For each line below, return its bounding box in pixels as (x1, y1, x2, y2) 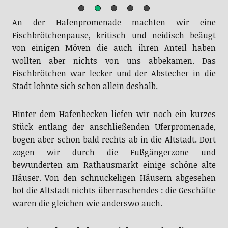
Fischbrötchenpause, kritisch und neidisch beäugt (12, 30, 216, 41)
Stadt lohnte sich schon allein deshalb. (12, 80, 158, 92)
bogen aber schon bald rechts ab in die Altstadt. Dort (12, 134, 216, 146)
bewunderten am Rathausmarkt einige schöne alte (12, 159, 216, 171)
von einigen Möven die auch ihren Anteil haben (12, 42, 216, 54)
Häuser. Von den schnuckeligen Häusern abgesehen (12, 172, 216, 184)
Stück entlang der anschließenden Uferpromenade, (12, 121, 216, 133)
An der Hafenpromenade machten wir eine (12, 17, 216, 28)
